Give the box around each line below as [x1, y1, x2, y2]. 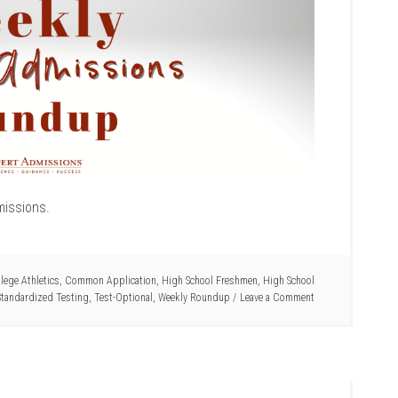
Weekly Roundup [158, 291, 230, 305]
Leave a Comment [240, 291, 314, 305]
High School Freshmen [162, 275, 258, 288]
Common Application [65, 275, 156, 288]
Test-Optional [94, 291, 153, 305]
